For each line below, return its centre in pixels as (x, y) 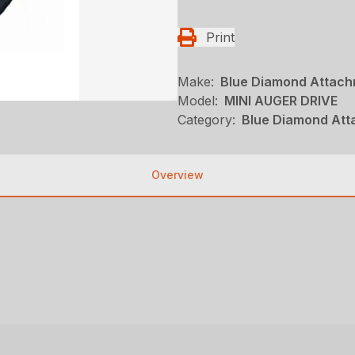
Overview (177, 175)
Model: (198, 101)
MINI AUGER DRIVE (281, 101)
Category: (206, 120)
